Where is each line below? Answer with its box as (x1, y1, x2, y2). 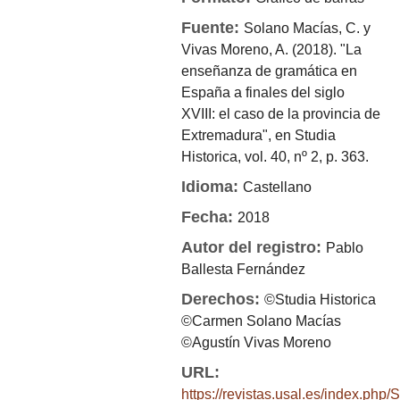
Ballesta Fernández (181, 262, 306, 277)
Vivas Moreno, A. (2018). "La (181, 42, 362, 57)
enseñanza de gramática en (181, 63, 358, 79)
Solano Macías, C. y (244, 21, 371, 36)
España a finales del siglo (181, 85, 346, 100)
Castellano (243, 179, 312, 195)
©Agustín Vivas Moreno (181, 335, 332, 350)
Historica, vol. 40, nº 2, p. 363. (181, 149, 370, 164)
